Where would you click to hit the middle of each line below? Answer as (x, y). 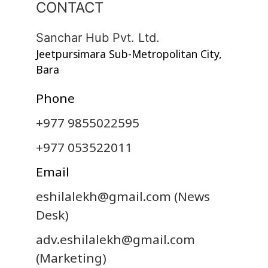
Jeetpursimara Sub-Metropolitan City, (129, 54)
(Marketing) (71, 258)
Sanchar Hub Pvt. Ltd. (98, 38)
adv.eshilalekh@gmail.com (115, 240)
